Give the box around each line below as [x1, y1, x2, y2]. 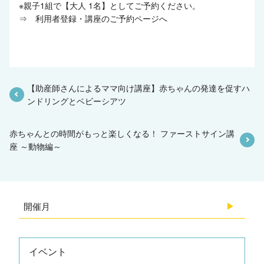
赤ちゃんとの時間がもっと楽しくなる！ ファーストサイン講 [9, 127, 235, 140]
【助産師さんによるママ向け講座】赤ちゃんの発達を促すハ [27, 82, 250, 94]
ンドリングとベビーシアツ [27, 95, 126, 107]
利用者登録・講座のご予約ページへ [35, 12, 167, 25]
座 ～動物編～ [9, 140, 61, 153]
